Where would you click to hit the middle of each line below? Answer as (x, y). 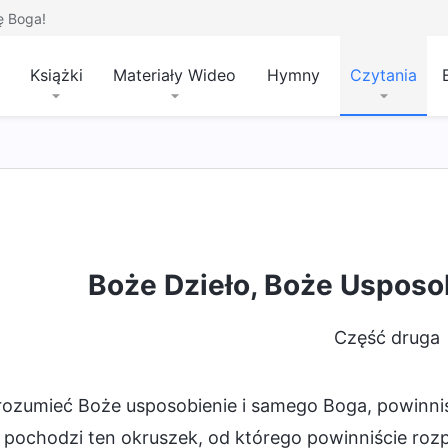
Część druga (387, 337)
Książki (56, 75)
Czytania (383, 75)
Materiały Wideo (174, 75)
